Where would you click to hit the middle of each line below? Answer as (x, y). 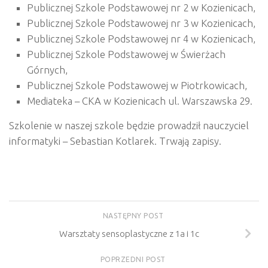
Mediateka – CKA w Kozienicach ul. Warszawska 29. (140, 100)
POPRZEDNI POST (134, 260)
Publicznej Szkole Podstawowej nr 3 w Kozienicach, (141, 23)
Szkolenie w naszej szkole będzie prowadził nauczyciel (129, 125)
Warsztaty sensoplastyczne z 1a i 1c (129, 234)
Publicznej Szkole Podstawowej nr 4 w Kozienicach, (141, 38)
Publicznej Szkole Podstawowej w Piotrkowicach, (137, 85)
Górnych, (47, 69)
